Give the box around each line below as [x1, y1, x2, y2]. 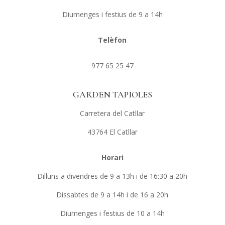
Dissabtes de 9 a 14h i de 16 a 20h [56, 189, 169, 199]
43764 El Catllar [87, 127, 138, 137]
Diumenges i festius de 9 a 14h [62, 9, 163, 19]
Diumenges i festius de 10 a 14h [60, 208, 165, 218]
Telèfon [98, 35, 127, 45]
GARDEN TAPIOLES [72, 88, 152, 100]
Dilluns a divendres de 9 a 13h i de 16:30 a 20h [37, 171, 188, 181]
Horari [101, 152, 124, 162]
